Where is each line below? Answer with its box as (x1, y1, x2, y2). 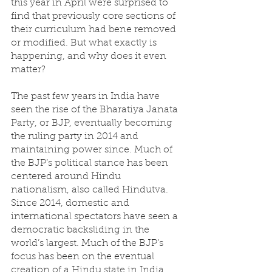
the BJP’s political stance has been (11, 158, 171, 168)
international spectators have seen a (11, 212, 180, 222)
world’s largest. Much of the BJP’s (11, 239, 166, 248)
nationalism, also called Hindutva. (11, 185, 171, 195)
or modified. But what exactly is (11, 38, 159, 48)
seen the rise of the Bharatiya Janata (11, 105, 180, 115)
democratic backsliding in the (11, 225, 152, 235)
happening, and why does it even (11, 52, 169, 61)
